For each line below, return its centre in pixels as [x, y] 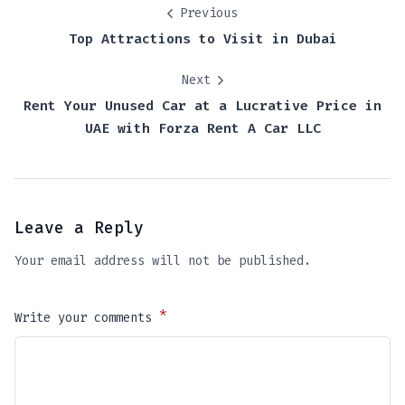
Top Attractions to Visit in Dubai [202, 39]
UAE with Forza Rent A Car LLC [202, 129]
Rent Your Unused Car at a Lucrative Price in [202, 106]
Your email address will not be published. [163, 261]
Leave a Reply [79, 228]
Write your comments [83, 318]
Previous [209, 14]
